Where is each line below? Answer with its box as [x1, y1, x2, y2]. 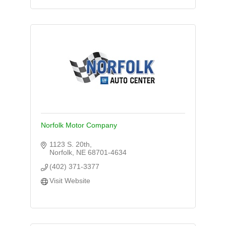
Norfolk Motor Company [40, 121, 117, 129]
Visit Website [49, 176, 91, 185]
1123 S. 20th [49, 140, 90, 148]
